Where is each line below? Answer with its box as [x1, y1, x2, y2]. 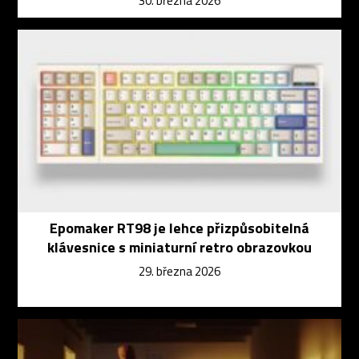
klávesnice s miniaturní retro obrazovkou [47, 236, 312, 258]
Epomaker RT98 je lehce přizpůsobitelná [50, 216, 309, 239]
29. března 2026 [139, 261, 220, 280]
